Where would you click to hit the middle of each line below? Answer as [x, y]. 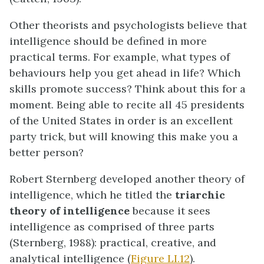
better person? [47, 153]
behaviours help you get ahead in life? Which [125, 73]
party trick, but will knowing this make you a [124, 137]
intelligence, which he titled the [91, 195]
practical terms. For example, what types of [120, 57]
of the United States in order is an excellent [121, 121]
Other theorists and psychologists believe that [128, 25]
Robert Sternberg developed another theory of [127, 179]
